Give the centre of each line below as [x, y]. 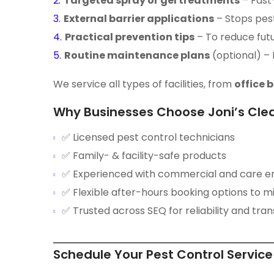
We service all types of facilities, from [144, 84]
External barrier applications [139, 19]
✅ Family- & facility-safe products [144, 156]
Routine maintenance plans [137, 55]
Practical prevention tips [129, 37]
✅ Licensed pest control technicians [148, 137]
